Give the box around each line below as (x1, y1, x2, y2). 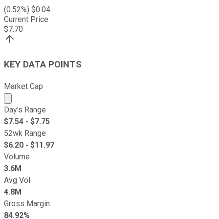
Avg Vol (4, 175, 30, 185)
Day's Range (4, 105, 46, 114)
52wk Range (4, 128, 46, 138)
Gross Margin (4, 198, 50, 208)
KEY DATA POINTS (4, 59, 82, 70)
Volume (4, 152, 30, 161)
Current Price (4, 15, 48, 24)
